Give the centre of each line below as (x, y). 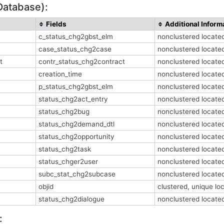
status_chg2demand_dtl (76, 124)
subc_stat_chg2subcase (77, 174)
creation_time (60, 74)
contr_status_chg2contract (82, 61)
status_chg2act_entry (73, 99)
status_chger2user (68, 161)
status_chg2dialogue (71, 199)
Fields (56, 24)
